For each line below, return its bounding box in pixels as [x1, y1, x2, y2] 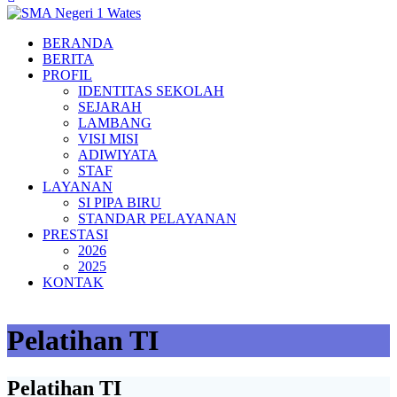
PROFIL [43, 67, 92, 82]
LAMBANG [78, 115, 152, 130]
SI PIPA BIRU [78, 195, 161, 210]
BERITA [43, 51, 94, 66]
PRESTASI [43, 227, 108, 242]
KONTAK [43, 275, 104, 290]
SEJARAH [78, 99, 142, 114]
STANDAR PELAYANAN [78, 211, 237, 226]
